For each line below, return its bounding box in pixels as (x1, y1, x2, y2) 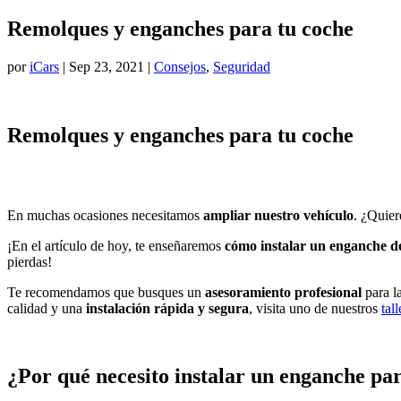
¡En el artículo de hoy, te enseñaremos (7, 237, 225, 253)
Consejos (154, 58, 206, 74)
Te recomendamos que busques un (7, 284, 205, 300)
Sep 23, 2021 (69, 58, 144, 74)
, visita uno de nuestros (249, 300, 381, 316)
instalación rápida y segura (86, 300, 249, 316)
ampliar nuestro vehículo (203, 207, 354, 223)
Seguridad (213, 58, 270, 74)
